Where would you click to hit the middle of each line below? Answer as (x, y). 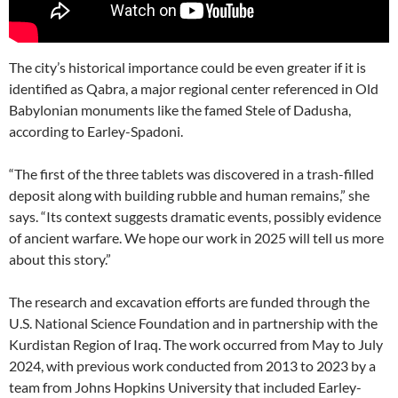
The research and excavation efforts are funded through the (189, 301)
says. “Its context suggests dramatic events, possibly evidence (195, 216)
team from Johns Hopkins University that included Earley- (185, 386)
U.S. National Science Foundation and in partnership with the (193, 322)
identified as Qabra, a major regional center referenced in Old (194, 88)
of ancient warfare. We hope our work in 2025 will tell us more (196, 237)
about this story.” (60, 259)
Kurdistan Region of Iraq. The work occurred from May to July (196, 344)
